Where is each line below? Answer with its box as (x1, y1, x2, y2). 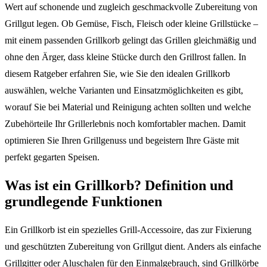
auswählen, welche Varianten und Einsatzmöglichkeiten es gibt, (5, 85, 243, 95)
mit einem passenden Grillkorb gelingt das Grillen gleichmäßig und (5, 35, 256, 45)
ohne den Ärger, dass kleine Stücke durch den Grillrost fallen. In (5, 51, 246, 62)
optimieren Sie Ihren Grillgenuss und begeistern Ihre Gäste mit (5, 135, 239, 145)
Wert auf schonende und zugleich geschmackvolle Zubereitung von (5, 1, 257, 12)
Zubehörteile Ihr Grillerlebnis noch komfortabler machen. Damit (5, 118, 246, 129)
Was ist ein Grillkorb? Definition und (5, 177, 233, 193)
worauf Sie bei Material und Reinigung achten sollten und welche (5, 101, 251, 112)
